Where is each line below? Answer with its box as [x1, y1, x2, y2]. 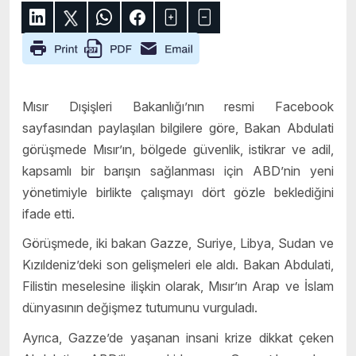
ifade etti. [22, 205, 75, 222]
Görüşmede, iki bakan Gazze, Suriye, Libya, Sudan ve [22, 235, 334, 252]
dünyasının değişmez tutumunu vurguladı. [22, 300, 257, 316]
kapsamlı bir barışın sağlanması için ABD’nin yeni [22, 162, 334, 179]
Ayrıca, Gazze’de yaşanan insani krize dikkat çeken [22, 329, 334, 346]
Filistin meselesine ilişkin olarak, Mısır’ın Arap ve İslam [22, 278, 334, 295]
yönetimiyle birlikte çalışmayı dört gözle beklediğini [22, 184, 334, 200]
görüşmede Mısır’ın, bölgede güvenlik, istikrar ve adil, [22, 141, 334, 157]
